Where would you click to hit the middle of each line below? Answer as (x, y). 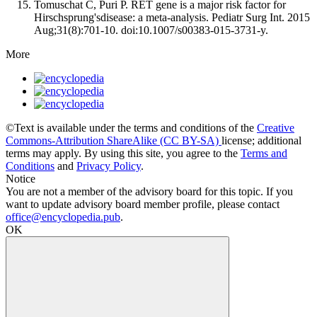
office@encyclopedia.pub (63, 217)
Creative (276, 127)
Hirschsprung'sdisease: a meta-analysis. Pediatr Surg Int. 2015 (172, 17)
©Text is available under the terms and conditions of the (131, 127)
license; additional (261, 140)
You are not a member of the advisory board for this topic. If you (149, 191)
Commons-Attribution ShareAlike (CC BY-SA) (114, 140)
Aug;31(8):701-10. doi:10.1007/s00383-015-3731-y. (151, 30)
